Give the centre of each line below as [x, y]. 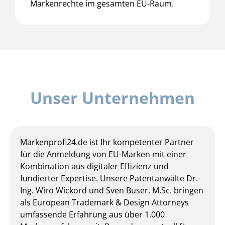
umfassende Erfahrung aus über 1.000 [92, 214]
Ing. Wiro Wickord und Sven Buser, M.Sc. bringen [112, 190]
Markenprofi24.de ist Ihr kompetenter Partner [107, 142]
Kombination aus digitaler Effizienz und [94, 166]
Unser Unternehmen [113, 97]
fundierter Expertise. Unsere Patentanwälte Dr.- [110, 178]
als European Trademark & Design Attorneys [104, 202]
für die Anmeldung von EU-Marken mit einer [103, 154]
